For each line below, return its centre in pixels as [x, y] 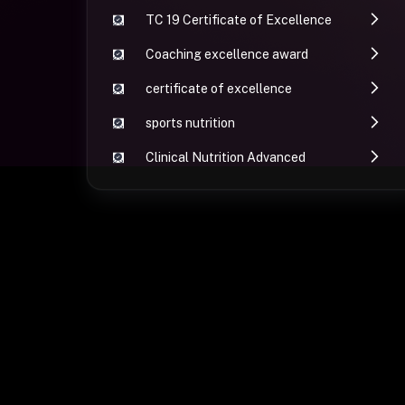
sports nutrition [190, 123]
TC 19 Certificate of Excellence [239, 20]
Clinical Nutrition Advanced [226, 157]
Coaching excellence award [227, 54]
